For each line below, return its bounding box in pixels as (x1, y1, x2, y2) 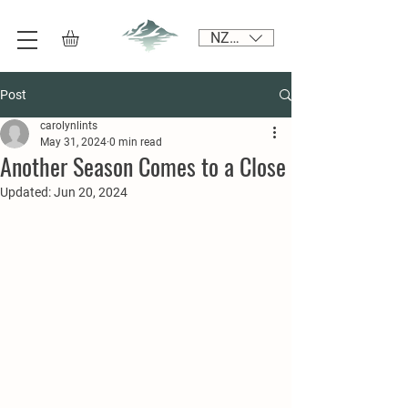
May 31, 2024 (40, 136, 107, 149)
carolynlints (40, 119, 97, 133)
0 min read (109, 136, 162, 149)
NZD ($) (210, 28, 261, 46)
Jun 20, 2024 (54, 185, 127, 200)
